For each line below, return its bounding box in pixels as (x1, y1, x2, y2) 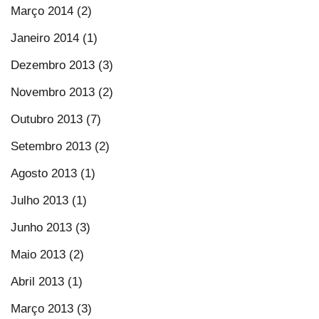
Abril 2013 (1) (11, 275, 83, 288)
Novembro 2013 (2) (11, 85, 113, 99)
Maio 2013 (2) (11, 248, 84, 261)
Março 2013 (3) (11, 302, 92, 315)
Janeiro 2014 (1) (11, 31, 98, 45)
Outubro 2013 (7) (11, 113, 101, 126)
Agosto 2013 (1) (11, 167, 95, 180)
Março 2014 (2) (11, 4, 92, 18)
